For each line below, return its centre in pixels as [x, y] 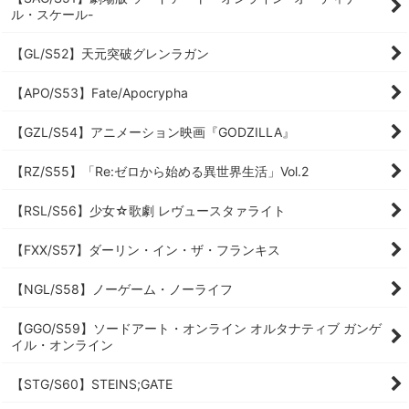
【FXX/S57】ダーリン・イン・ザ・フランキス [146, 250]
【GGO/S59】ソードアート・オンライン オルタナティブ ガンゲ [196, 328]
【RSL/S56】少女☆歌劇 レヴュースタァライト [148, 210]
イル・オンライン [62, 345]
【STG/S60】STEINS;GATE [92, 384]
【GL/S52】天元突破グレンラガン [110, 53]
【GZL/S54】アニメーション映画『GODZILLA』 [153, 132]
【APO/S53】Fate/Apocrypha [100, 93]
